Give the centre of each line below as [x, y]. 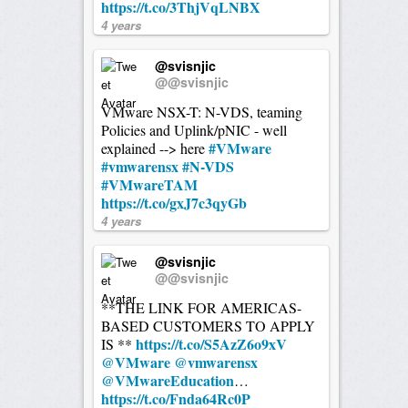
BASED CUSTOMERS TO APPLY [208, 325]
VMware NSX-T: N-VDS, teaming [201, 111]
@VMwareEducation [167, 380]
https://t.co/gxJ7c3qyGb [173, 202]
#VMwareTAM [149, 184]
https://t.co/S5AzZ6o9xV [211, 343]
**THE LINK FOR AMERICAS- [201, 307]
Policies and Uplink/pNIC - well [194, 129]
